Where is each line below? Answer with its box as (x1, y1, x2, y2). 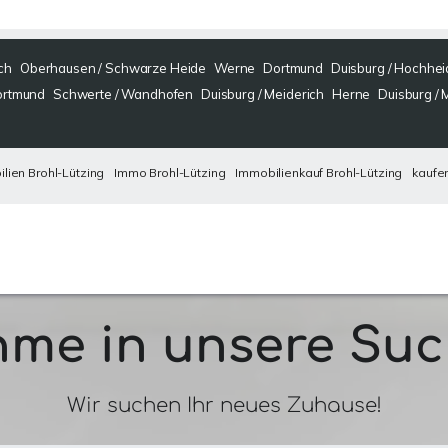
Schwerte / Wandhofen (52, 86, 194, 102)
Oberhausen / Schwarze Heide (19, 60, 207, 76)
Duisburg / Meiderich (200, 86, 325, 102)
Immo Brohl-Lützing (114, 165, 226, 180)
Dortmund (263, 60, 323, 76)
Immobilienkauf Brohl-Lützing (235, 165, 403, 180)
